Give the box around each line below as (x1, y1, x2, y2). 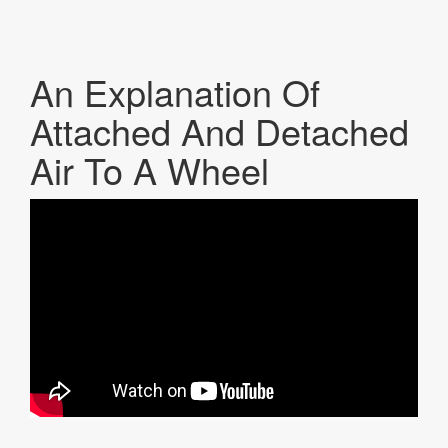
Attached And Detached (30, 105, 409, 156)
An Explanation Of (30, 66, 320, 117)
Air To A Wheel (30, 144, 269, 195)
